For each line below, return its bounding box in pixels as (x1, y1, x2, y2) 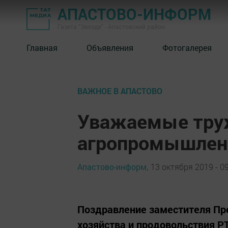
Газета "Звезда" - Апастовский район (58, 22, 165, 31)
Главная (26, 42, 58, 53)
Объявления (87, 42, 133, 53)
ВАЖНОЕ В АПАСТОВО (77, 85, 162, 96)
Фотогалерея (162, 42, 212, 53)
